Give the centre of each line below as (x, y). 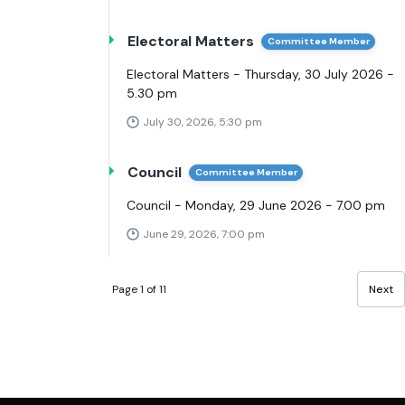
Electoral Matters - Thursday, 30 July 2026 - (260, 75)
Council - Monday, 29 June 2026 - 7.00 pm (256, 206)
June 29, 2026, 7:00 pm (204, 235)
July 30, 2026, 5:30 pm (202, 122)
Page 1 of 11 (139, 289)
